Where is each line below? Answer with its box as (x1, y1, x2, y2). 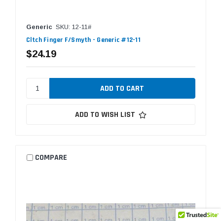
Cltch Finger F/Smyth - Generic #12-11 (26, 36, 141, 45)
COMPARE (35, 152, 68, 163)
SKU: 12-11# (55, 23, 91, 31)
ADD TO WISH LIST (74, 110, 135, 120)
